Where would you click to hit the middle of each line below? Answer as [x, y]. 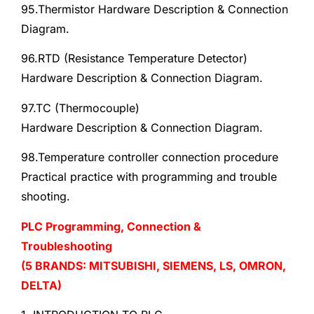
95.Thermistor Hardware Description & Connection [155, 9]
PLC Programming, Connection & [111, 226]
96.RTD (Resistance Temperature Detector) [134, 59]
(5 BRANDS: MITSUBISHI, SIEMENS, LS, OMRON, [153, 265]
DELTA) [41, 285]
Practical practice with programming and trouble [149, 177]
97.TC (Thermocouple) [80, 108]
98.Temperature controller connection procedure [150, 157]
